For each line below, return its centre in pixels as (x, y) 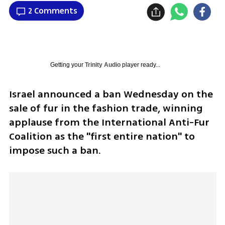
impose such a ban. (55, 151)
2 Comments (52, 11)
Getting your (67, 65)
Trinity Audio (102, 65)
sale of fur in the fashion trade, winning (106, 108)
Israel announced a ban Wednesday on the (111, 94)
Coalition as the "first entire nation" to (102, 137)
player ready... (140, 65)
